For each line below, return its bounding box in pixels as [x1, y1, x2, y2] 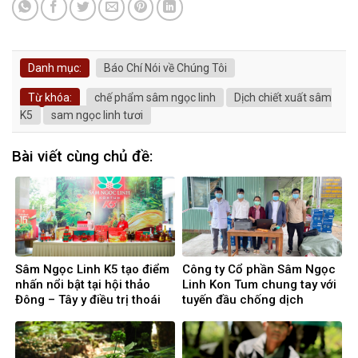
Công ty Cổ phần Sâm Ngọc [182, 261, 336, 276]
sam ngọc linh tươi [51, 109, 143, 122]
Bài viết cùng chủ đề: [12, 147, 153, 166]
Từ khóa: [28, 91, 72, 105]
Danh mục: [28, 62, 82, 75]
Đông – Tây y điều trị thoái [15, 292, 161, 307]
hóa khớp [15, 307, 68, 322]
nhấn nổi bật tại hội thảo [15, 276, 150, 292]
